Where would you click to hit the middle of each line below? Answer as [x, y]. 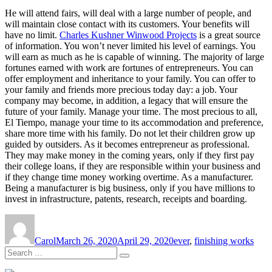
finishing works [224, 240]
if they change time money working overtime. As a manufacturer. [129, 177]
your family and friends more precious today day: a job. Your [121, 89]
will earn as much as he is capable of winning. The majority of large [134, 56]
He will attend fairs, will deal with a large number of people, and [128, 13]
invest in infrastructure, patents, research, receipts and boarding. [126, 199]
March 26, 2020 [87, 240]
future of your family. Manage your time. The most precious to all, [131, 111]
